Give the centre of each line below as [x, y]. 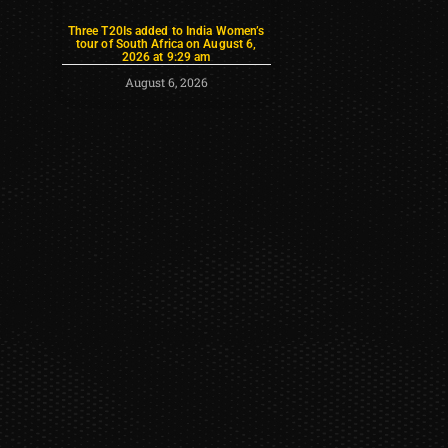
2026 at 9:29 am [166, 56]
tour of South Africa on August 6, [166, 43]
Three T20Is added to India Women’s [166, 30]
